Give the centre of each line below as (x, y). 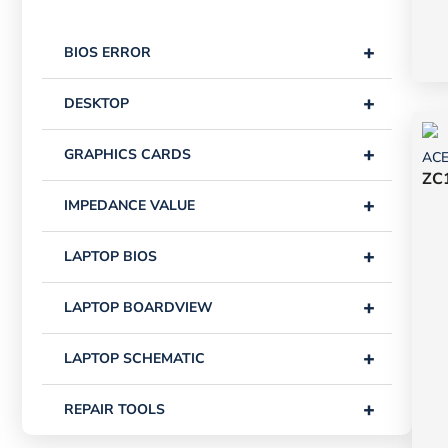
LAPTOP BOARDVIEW (138, 308)
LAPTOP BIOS (110, 257)
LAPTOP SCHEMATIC (134, 359)
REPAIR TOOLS (114, 410)
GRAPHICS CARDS (127, 155)
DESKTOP (96, 104)
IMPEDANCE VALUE (129, 206)
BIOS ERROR (107, 53)
